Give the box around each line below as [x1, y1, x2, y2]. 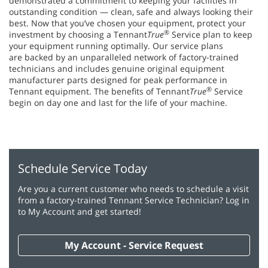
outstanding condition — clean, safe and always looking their [9, 6, 253, 17]
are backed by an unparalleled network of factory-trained [9, 51, 239, 63]
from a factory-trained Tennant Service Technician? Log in [18, 194, 249, 206]
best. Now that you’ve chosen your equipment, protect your [9, 17, 246, 29]
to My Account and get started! [18, 206, 141, 217]
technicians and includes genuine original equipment [9, 63, 224, 74]
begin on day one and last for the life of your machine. [9, 97, 227, 108]
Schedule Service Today [18, 160, 147, 176]
